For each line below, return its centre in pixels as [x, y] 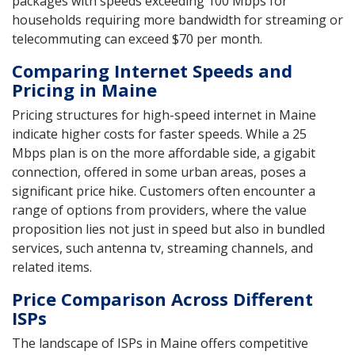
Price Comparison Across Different [162, 298]
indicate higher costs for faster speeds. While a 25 [159, 134]
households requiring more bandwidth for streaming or [177, 19]
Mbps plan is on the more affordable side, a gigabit [164, 153]
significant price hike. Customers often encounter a [164, 191]
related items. [52, 267]
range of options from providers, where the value [159, 210]
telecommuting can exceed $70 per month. [137, 38]
